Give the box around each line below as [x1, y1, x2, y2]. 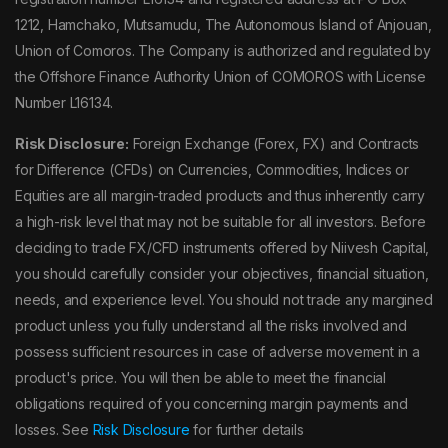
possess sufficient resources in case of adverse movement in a [15, 343, 420, 361]
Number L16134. [15, 94, 114, 112]
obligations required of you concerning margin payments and [15, 395, 408, 413]
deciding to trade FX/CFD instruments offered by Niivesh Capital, [15, 239, 430, 257]
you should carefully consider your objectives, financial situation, [15, 265, 429, 283]
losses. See [15, 421, 93, 439]
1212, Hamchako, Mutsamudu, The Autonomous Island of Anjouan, [15, 16, 432, 34]
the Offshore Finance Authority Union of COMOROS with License [15, 68, 426, 86]
